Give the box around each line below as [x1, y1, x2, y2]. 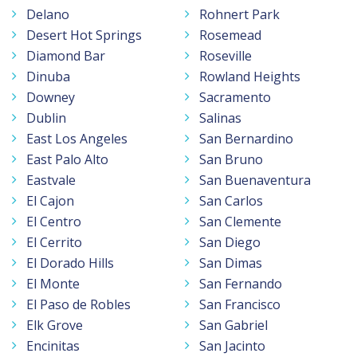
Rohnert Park [199, 5, 280, 23]
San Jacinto [199, 336, 265, 355]
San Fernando [199, 274, 282, 292]
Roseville [199, 46, 252, 65]
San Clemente [199, 212, 281, 230]
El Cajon [26, 191, 74, 210]
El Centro [26, 212, 81, 230]
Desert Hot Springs [26, 25, 142, 44]
